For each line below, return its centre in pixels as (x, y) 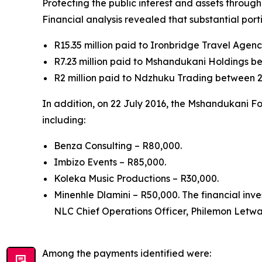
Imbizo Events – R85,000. (111, 162)
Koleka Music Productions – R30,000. (137, 178)
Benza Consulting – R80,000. (119, 145)
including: (65, 120)
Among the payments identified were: (128, 253)
